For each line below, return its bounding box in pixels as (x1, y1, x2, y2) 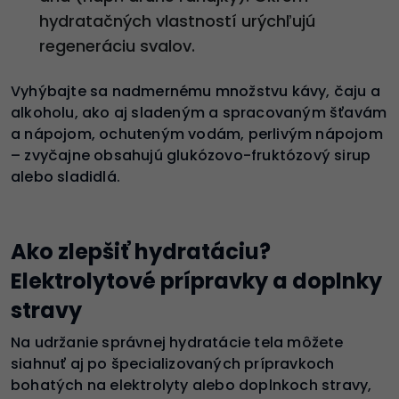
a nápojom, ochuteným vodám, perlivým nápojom (11, 123, 383, 144)
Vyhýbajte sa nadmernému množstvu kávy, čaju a (11, 80, 381, 102)
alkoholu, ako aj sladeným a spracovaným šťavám (11, 102, 387, 123)
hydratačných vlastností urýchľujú (39, 9, 315, 32)
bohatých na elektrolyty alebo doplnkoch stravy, (11, 374, 372, 395)
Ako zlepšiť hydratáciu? (11, 236, 271, 266)
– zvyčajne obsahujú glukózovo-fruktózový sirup (11, 144, 371, 166)
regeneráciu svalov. (39, 34, 195, 57)
